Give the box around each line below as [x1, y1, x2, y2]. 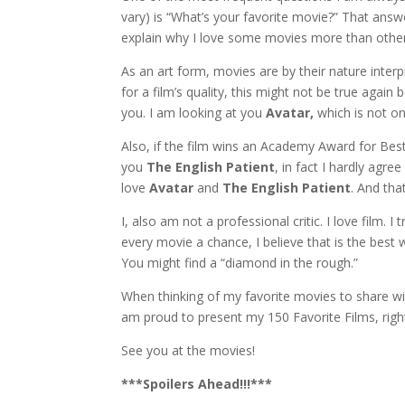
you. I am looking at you [121, 103, 267, 121]
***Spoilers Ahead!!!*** [121, 374, 273, 392]
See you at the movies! [121, 341, 256, 359]
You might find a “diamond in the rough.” [121, 253, 359, 271]
